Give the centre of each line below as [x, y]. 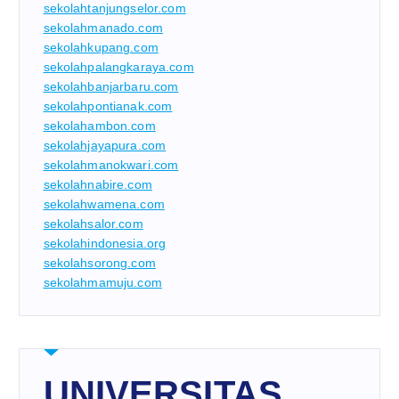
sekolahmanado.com [103, 27]
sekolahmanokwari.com [111, 164]
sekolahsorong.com [99, 262]
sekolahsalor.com [93, 223]
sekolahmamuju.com [102, 282]
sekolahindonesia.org [105, 243]
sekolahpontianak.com [108, 106]
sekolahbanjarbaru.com [111, 86]
